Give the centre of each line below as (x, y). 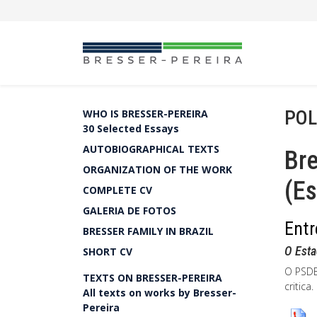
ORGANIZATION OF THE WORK (157, 169)
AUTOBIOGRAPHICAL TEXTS (151, 149)
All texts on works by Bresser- (160, 293)
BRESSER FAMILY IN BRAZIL (148, 231)
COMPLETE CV (117, 190)
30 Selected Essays (131, 128)
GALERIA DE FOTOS (129, 211)
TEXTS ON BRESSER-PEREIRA (152, 278)
